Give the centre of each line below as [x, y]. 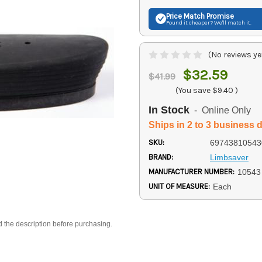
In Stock [169, 110]
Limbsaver [229, 157]
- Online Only [220, 111]
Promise [219, 16]
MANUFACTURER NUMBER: [192, 171]
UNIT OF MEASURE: [179, 186]
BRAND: [161, 157]
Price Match [185, 16]
